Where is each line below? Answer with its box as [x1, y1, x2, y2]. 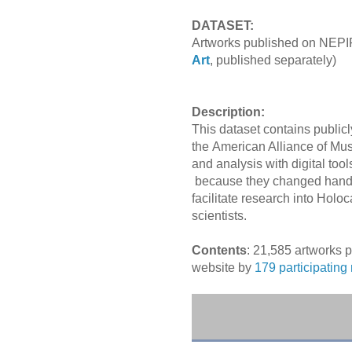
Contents [192, 244, 247, 258]
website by [192, 261, 255, 275]
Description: [192, 105, 268, 119]
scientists [192, 209, 244, 223]
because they [192, 174, 273, 189]
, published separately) [210, 53, 336, 68]
